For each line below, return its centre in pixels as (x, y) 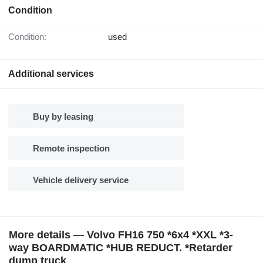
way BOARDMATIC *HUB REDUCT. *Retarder (121, 248)
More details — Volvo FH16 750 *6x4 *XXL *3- (121, 235)
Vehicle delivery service (81, 180)
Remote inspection (71, 149)
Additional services (51, 74)
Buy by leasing (63, 117)
